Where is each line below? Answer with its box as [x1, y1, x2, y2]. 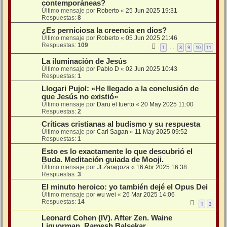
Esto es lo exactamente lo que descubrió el [42, 147, 193, 156]
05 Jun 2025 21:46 [126, 34, 177, 42]
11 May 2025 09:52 [135, 128, 187, 136]
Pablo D [97, 65, 119, 73]
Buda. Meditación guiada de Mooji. [42, 156, 164, 164]
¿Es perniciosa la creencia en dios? [42, 26, 167, 35]
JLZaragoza [97, 164, 130, 171]
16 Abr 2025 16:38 [136, 164, 187, 171]
